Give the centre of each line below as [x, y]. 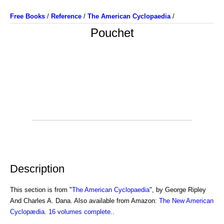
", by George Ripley [178, 189]
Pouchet [112, 33]
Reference [66, 16]
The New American [186, 200]
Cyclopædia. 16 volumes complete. [61, 211]
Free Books [27, 16]
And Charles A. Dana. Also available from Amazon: [84, 200]
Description [37, 168]
